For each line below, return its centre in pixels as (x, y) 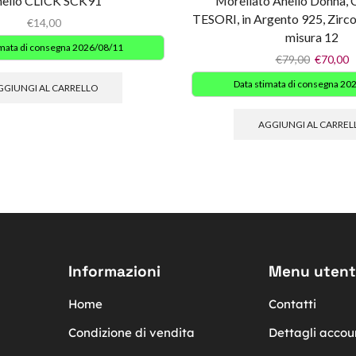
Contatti (292, 304)
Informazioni (114, 271)
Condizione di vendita (131, 332)
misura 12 (312, 37)
